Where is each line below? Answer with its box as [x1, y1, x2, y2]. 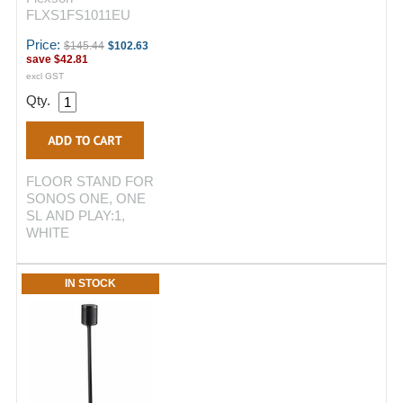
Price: [26, 37, 64, 52]
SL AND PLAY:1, [26, 208, 125, 223]
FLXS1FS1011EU [26, 7, 130, 22]
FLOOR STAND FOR [26, 174, 154, 189]
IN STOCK [65, 277, 116, 290]
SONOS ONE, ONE [26, 191, 146, 206]
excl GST [26, 71, 64, 81]
